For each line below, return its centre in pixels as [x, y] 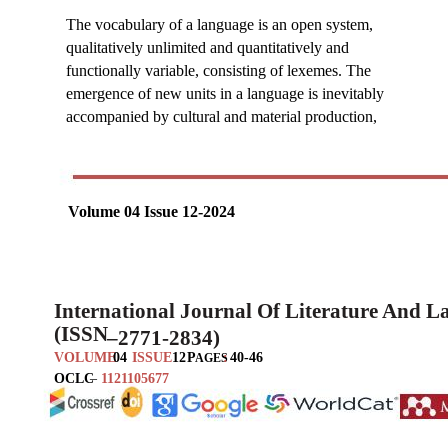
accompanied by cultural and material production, [221, 116]
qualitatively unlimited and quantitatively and [207, 47]
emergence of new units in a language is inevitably [225, 93]
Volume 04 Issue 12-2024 [151, 211]
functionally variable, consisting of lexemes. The [218, 70]
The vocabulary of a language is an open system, [219, 24]
